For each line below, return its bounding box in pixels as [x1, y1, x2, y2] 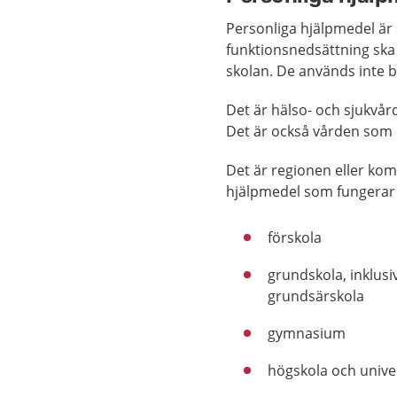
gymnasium [268, 323, 346, 343]
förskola [268, 228, 323, 247]
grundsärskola [268, 286, 365, 306]
